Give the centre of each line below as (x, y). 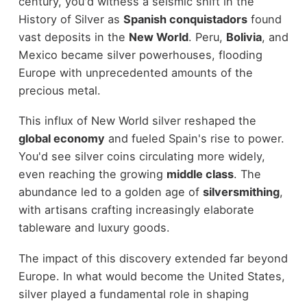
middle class (200, 174)
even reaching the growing (92, 174)
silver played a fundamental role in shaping (133, 294)
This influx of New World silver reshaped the (137, 121)
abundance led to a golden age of (110, 192)
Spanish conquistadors (185, 19)
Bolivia (244, 37)
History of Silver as (71, 19)
